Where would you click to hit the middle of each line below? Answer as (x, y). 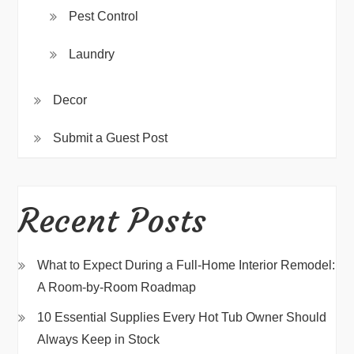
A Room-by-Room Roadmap (117, 287)
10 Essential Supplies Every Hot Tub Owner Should (182, 317)
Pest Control (104, 16)
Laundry (92, 54)
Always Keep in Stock (99, 339)
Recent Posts (113, 220)
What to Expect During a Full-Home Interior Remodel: (186, 265)
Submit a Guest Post (111, 138)
